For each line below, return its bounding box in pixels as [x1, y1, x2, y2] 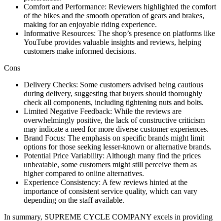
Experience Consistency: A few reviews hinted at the [24, 178, 187, 186]
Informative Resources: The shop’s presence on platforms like [24, 29, 215, 37]
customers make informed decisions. [24, 46, 136, 55]
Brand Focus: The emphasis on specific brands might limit [24, 133, 204, 142]
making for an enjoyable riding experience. [24, 20, 157, 29]
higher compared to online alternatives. [24, 169, 144, 178]
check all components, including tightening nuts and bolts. [24, 98, 204, 107]
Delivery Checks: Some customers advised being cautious [24, 80, 203, 89]
